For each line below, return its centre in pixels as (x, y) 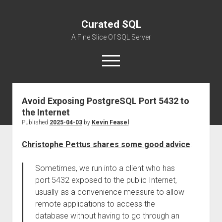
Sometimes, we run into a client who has (105, 168)
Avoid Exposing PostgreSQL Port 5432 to (105, 101)
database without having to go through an (107, 216)
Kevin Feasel (110, 122)
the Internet (46, 112)
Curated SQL (111, 24)
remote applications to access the (95, 204)
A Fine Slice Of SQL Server (111, 37)
